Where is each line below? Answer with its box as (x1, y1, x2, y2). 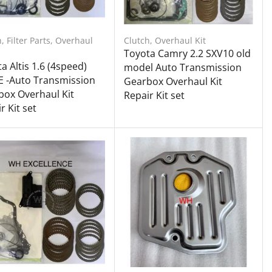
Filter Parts (6, 35, 50, 47)
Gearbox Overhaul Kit (123, 75, 222, 89)
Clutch (123, 35, 150, 47)
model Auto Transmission (123, 61, 242, 75)
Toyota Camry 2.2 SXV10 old (123, 47, 251, 61)
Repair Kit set (123, 89, 185, 103)
